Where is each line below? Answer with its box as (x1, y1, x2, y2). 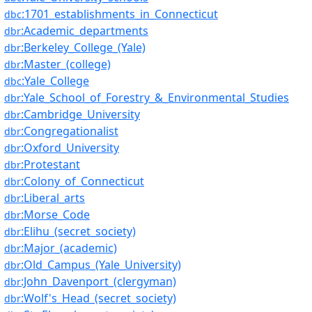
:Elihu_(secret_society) (21, 224, 136, 239)
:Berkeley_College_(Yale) (21, 40, 146, 55)
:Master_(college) (21, 56, 111, 72)
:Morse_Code (21, 207, 90, 222)
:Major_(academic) (21, 240, 117, 256)
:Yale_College (22, 73, 89, 88)
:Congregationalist (21, 123, 118, 139)
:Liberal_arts (21, 190, 85, 205)
